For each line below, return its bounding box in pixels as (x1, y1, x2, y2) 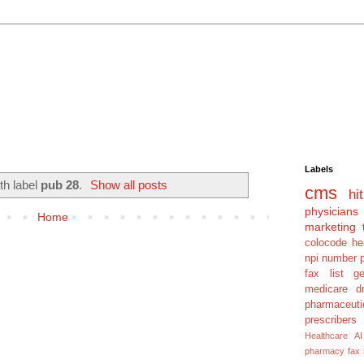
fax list (305, 268, 344, 279)
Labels (305, 164, 333, 174)
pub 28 (40, 177, 79, 192)
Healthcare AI (305, 331, 362, 340)
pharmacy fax (305, 346, 361, 356)
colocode (305, 237, 347, 249)
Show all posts (90, 177, 168, 192)
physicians (305, 205, 358, 218)
